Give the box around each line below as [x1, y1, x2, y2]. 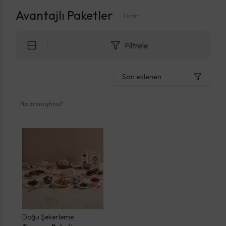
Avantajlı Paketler [16, 7, 113, 23]
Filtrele [124, 40, 148, 50]
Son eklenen [122, 72, 161, 81]
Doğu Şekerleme [22, 212, 74, 221]
